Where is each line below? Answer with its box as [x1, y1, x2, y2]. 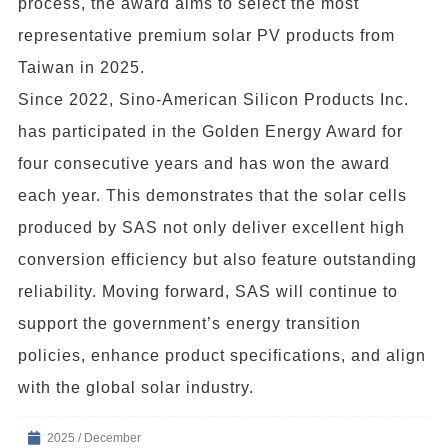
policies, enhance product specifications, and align [18, 346, 426, 364]
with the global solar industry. [18, 378, 254, 396]
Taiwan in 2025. [18, 58, 145, 76]
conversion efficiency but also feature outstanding [18, 250, 417, 268]
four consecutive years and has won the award [18, 154, 390, 172]
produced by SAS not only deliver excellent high [18, 218, 405, 236]
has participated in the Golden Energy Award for [18, 122, 403, 140]
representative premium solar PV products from [18, 26, 395, 44]
